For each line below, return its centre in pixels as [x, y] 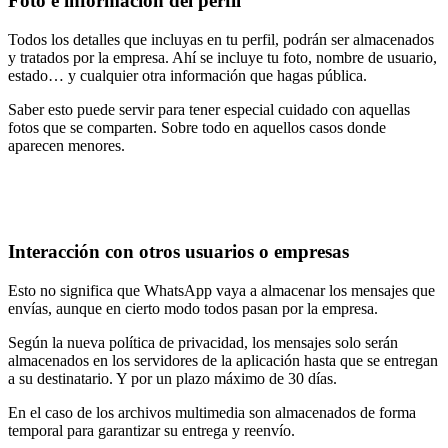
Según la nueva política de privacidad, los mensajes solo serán [203, 343]
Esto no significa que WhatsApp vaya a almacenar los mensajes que [221, 291]
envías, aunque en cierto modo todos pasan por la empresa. [193, 309]
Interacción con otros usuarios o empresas [178, 252]
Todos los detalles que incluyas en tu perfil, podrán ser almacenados [221, 39]
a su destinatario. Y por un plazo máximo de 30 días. [172, 379]
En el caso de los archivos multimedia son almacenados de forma [212, 413]
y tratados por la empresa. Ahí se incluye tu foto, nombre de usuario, [222, 57]
